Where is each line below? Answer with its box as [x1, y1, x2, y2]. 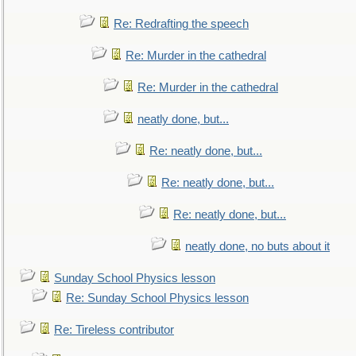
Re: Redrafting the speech [114, 17, 249, 30]
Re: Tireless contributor [54, 323, 174, 336]
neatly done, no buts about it [185, 240, 330, 253]
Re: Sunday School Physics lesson [66, 292, 249, 304]
